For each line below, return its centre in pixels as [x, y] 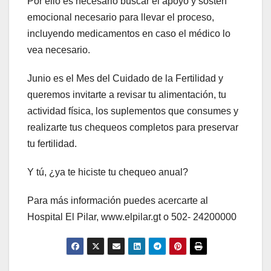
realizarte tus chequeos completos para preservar [133, 127]
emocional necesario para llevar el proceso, [121, 17]
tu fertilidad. [52, 143]
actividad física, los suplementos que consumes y [133, 111]
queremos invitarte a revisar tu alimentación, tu [127, 94]
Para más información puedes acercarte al [118, 200]
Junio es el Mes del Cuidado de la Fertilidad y [125, 78]
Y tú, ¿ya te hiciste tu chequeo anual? [108, 172]
